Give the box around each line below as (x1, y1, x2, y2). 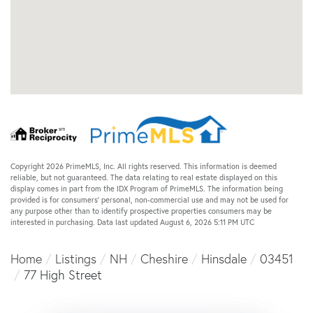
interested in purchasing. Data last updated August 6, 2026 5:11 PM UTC (10, 217, 254, 227)
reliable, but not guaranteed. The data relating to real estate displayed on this (10, 172, 277, 182)
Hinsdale (201, 250, 247, 267)
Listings (55, 250, 96, 267)
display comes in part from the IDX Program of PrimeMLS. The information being (10, 183, 283, 194)
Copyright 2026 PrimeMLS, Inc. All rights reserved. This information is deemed (10, 161, 277, 171)
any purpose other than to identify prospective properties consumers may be (10, 205, 272, 216)
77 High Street (24, 266, 102, 283)
